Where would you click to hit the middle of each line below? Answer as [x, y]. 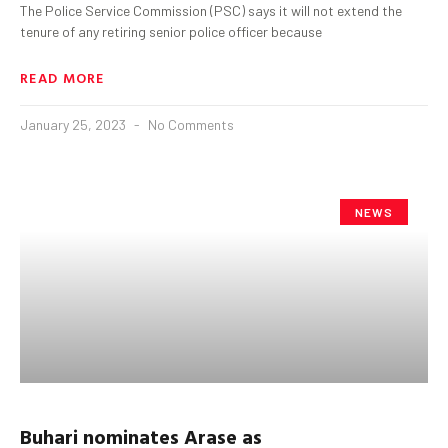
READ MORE [62, 77]
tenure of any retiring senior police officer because [171, 31]
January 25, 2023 [74, 124]
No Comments [189, 124]
